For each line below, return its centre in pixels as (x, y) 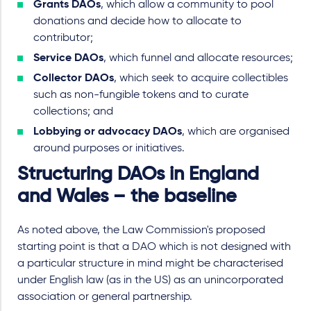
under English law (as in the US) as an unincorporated (150, 280)
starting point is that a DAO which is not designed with (154, 247)
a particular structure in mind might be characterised (150, 263)
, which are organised (236, 132)
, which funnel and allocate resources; (198, 58)
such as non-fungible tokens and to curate (141, 95)
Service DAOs (68, 58)
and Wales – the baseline (127, 196)
